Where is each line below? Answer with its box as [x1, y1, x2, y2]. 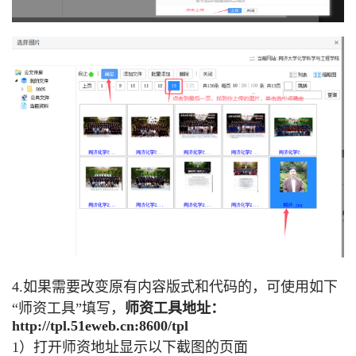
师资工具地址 [125, 300, 211, 317]
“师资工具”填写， [12, 300, 125, 317]
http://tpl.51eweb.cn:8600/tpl [12, 318, 188, 335]
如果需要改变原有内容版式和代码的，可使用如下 [23, 279, 338, 296]
